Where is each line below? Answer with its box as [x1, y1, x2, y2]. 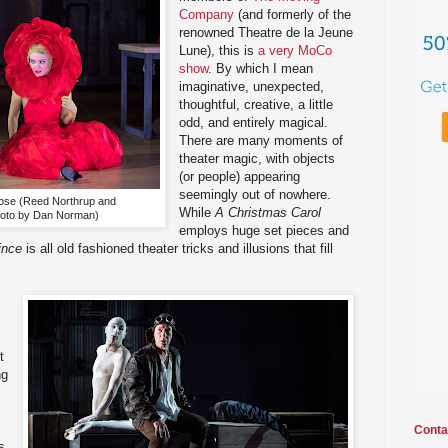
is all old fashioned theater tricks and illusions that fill [22, 240, 333, 256]
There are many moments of [179, 132, 344, 148]
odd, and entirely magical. [179, 114, 329, 130]
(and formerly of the [234, 6, 352, 22]
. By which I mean [208, 60, 314, 76]
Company [179, 6, 235, 22]
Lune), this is [179, 42, 259, 58]
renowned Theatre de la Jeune [179, 24, 354, 40]
